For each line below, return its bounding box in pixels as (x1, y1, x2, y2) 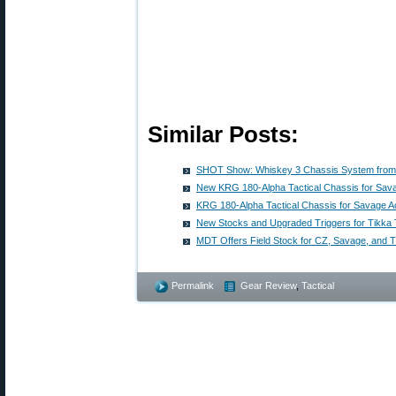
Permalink (171, 280, 214, 291)
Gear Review (240, 280, 296, 291)
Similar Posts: (148, 122, 299, 147)
